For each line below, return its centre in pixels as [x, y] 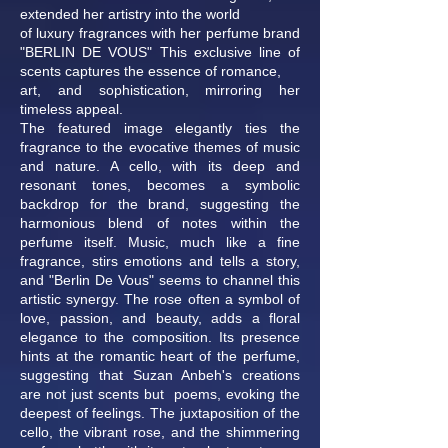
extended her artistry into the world [130, 14]
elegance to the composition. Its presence [160, 337]
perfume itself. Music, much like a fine [160, 242]
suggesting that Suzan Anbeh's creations [160, 375]
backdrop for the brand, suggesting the [160, 204]
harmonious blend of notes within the [160, 223]
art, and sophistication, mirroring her [160, 90]
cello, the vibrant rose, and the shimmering [160, 432]
